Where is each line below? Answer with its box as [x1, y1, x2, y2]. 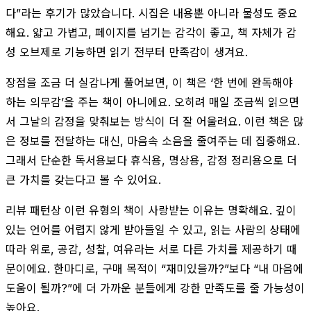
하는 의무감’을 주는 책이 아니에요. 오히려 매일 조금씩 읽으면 [6, 94, 299, 109]
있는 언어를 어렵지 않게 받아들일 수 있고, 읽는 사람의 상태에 [6, 222, 301, 237]
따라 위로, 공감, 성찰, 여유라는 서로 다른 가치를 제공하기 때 [6, 242, 297, 256]
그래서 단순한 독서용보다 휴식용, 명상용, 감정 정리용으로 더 [6, 153, 297, 167]
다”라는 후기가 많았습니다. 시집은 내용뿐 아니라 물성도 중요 [6, 6, 298, 20]
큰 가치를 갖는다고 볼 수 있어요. [6, 172, 161, 187]
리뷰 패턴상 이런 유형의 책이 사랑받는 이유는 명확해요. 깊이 [6, 203, 296, 217]
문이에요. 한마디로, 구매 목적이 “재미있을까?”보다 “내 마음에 [6, 261, 303, 276]
